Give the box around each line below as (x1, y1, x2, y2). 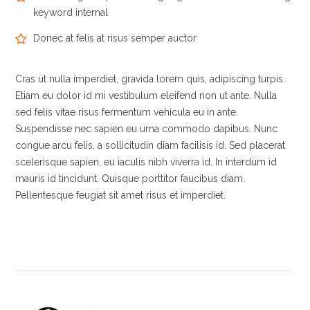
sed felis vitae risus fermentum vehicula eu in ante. (15, 106, 239, 118)
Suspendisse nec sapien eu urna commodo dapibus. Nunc (15, 122, 278, 134)
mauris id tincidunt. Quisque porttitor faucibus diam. (15, 172, 246, 184)
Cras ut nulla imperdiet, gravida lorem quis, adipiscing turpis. (15, 73, 286, 84)
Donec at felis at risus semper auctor (33, 32, 197, 44)
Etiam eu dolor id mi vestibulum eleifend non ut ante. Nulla (15, 89, 277, 101)
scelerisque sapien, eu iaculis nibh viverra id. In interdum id (15, 156, 277, 167)
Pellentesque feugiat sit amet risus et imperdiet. (15, 189, 226, 201)
